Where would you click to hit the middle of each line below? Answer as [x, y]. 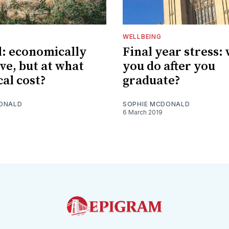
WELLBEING [142, 36]
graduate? [152, 81]
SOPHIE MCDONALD [156, 104]
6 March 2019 [143, 112]
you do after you [169, 66]
